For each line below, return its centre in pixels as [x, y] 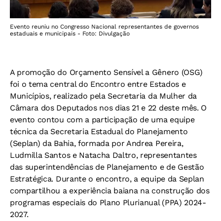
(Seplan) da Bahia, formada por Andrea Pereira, [97, 144]
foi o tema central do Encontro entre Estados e [98, 84]
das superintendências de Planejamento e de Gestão [107, 167]
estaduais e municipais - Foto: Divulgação [70, 34]
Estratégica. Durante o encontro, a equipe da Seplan [107, 179]
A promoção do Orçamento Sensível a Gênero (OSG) [106, 73]
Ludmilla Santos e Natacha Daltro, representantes [103, 155]
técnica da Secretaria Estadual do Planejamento [99, 132]
